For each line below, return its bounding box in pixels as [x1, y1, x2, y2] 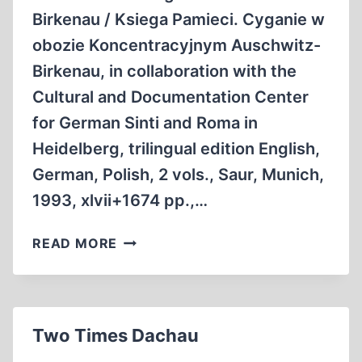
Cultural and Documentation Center [32, 87, 309, 107]
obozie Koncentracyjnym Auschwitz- [32, 36, 321, 55]
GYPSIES [116, 311, 176, 327]
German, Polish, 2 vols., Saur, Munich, [32, 165, 324, 184]
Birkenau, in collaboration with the [32, 61, 297, 81]
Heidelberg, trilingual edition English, [32, 139, 320, 158]
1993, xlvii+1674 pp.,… [32, 191, 208, 210]
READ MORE [32, 235, 118, 251]
